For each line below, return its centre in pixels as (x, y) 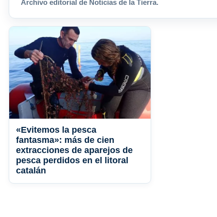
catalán (32, 171)
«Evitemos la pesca (56, 130)
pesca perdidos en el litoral (72, 161)
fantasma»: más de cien (65, 140)
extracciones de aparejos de (74, 150)
